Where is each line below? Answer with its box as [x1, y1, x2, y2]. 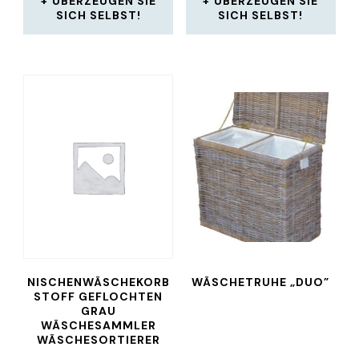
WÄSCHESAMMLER [40, 318, 156, 333]
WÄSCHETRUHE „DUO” [192, 275, 330, 290]
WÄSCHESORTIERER [36, 333, 160, 348]
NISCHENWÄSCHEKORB [26, 275, 170, 290]
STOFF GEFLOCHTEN [34, 289, 163, 305]
